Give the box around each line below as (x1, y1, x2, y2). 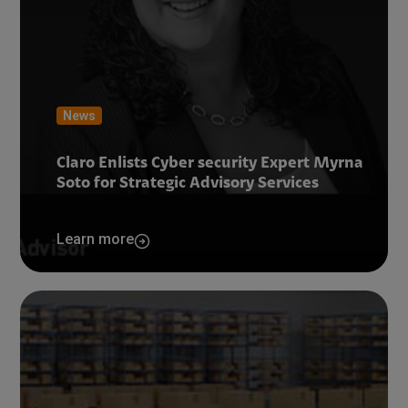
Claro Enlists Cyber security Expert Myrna (56, 156, 364, 172)
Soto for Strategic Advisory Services (56, 176, 320, 192)
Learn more (56, 230, 135, 248)
